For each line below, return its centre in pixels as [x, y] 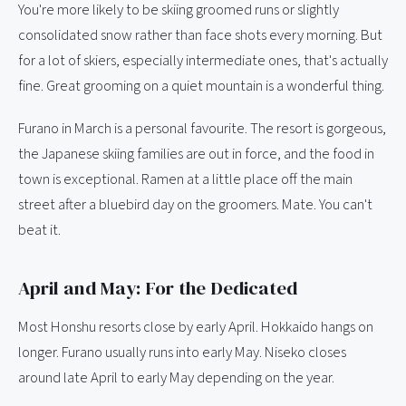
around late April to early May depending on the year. [176, 377]
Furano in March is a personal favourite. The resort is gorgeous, [202, 128]
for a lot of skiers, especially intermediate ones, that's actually [203, 60]
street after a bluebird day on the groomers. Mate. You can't [195, 204]
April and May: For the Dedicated [158, 287]
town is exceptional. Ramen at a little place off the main [185, 179]
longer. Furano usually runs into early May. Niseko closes [182, 352]
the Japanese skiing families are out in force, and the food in [196, 154]
